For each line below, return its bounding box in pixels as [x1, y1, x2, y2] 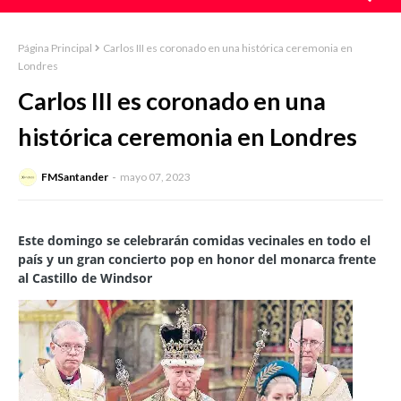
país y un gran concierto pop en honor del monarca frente [18, 251, 376, 269]
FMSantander [41, 170, 108, 184]
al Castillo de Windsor [18, 269, 152, 287]
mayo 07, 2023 [120, 170, 191, 184]
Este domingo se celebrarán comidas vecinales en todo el [18, 232, 371, 250]
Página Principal [18, 41, 92, 55]
